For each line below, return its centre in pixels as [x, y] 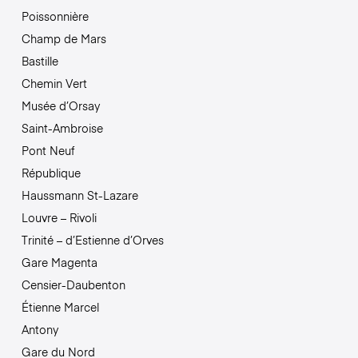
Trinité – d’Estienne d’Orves [92, 240]
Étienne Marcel [60, 307]
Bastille [40, 61]
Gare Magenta [59, 263]
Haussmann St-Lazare [80, 195]
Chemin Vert [54, 84]
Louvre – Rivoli [59, 218]
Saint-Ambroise [62, 128]
